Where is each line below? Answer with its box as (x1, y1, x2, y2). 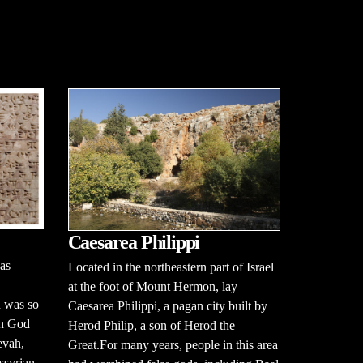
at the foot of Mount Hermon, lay (67, 279, 237, 293)
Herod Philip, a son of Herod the (67, 318, 235, 332)
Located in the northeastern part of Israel (67, 259, 274, 274)
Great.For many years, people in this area (67, 337, 278, 352)
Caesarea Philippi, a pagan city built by (67, 298, 267, 313)
